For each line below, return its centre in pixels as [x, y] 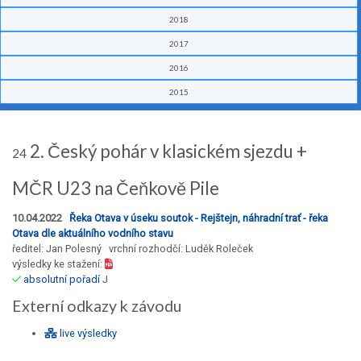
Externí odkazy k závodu [97, 306]
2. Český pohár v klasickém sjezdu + [167, 151]
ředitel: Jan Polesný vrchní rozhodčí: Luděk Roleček [133, 249]
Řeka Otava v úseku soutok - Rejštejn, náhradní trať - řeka [199, 218]
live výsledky [87, 334]
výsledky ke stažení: [58, 264]
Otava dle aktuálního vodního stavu [93, 234]
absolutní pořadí [62, 280]
